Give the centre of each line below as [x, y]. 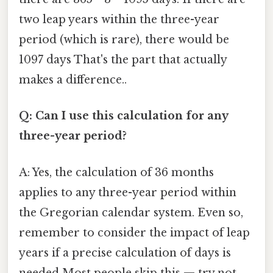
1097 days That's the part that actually [123, 60]
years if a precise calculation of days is [125, 253]
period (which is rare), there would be [124, 40]
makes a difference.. [73, 80]
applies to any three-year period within [128, 192]
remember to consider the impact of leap [134, 232]
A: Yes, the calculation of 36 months [116, 172]
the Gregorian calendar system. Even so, [131, 212]
